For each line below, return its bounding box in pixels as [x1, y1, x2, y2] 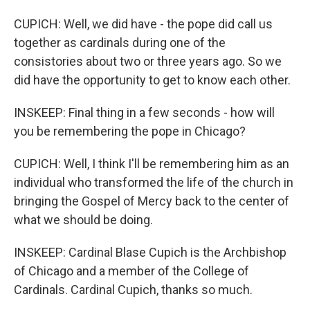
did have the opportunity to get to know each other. [14, 73, 291, 87]
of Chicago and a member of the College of [14, 264, 249, 278]
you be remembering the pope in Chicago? [14, 124, 246, 138]
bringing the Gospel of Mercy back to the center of [14, 194, 289, 208]
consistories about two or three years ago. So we [14, 54, 282, 69]
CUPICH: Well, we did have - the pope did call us [14, 17, 273, 31]
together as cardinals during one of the [14, 35, 226, 50]
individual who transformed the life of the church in [14, 175, 293, 190]
